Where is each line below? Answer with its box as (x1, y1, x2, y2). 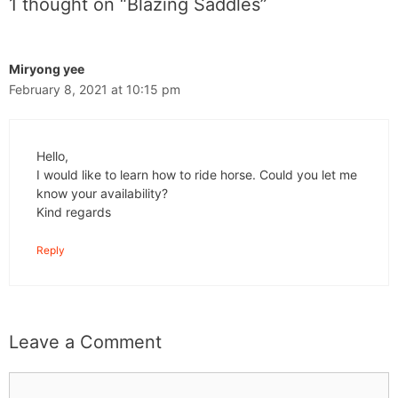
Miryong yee (9, 61, 84, 77)
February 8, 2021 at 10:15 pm (9, 82, 180, 98)
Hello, (36, 148, 68, 164)
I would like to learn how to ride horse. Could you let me (36, 167, 357, 183)
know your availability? (36, 186, 168, 202)
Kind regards (36, 204, 111, 220)
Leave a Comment (9, 331, 162, 354)
